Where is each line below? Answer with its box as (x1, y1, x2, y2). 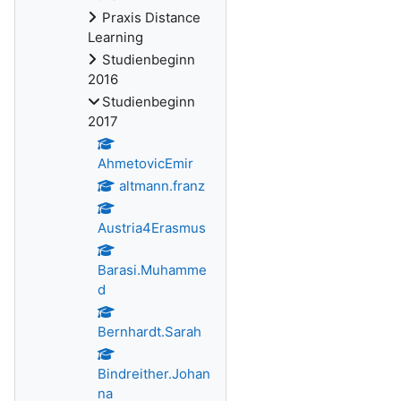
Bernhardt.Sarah (98, 323, 201, 340)
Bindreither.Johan (98, 365, 210, 382)
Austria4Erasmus (98, 219, 206, 236)
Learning (88, 29, 143, 46)
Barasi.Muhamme (98, 261, 207, 278)
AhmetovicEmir (98, 155, 193, 172)
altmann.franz (118, 177, 205, 194)
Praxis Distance (102, 9, 200, 26)
